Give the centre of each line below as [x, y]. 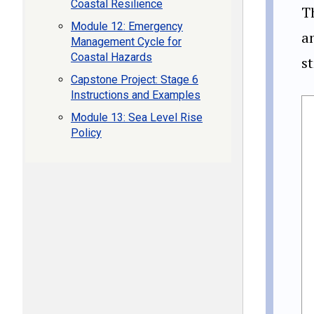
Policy [86, 133]
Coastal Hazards [111, 57]
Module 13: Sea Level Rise [137, 117]
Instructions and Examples [136, 95]
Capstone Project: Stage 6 [135, 80]
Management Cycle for [126, 42]
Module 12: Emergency [127, 26]
